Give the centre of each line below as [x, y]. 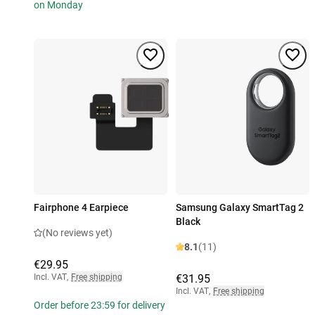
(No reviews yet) [77, 233]
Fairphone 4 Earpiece [81, 208]
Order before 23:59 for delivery [99, 306]
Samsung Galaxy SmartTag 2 [240, 208]
